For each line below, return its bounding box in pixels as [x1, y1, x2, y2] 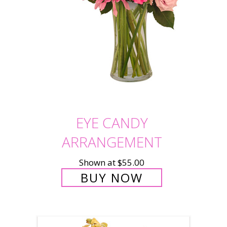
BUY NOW [81, 169, 143, 186]
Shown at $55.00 [79, 156, 144, 168]
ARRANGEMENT [61, 132, 162, 152]
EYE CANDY [75, 112, 148, 132]
